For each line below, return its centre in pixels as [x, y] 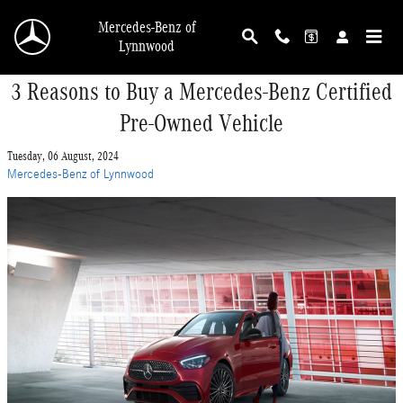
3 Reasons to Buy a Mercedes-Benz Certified [201, 92]
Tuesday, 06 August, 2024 [63, 156]
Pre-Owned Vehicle [201, 123]
